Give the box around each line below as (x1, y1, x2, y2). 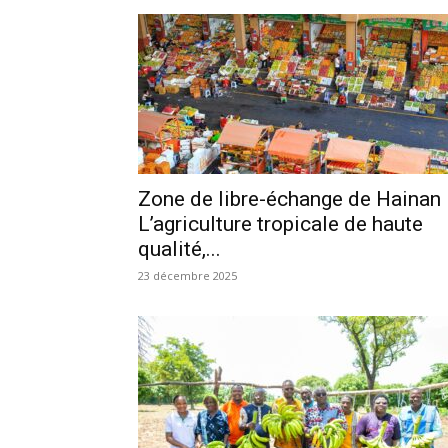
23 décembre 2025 (138, 267, 237, 283)
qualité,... (138, 236, 221, 261)
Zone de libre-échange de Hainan (138, 186, 441, 211)
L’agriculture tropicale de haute (138, 211, 423, 236)
